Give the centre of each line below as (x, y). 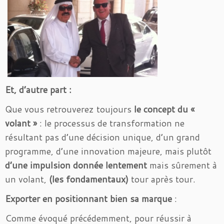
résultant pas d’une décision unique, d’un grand (102, 137)
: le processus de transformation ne (111, 123)
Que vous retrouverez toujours (69, 109)
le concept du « (164, 109)
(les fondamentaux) (89, 179)
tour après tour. (162, 179)
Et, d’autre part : (38, 89)
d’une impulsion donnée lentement (76, 165)
